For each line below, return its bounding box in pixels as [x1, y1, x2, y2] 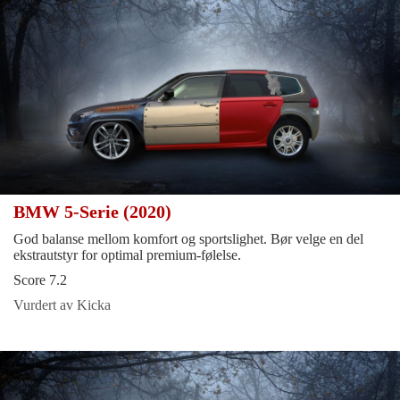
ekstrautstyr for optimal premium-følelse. [13, 247, 241, 263]
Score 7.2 [13, 272, 67, 288]
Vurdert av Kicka [13, 297, 111, 313]
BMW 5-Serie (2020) [13, 202, 176, 222]
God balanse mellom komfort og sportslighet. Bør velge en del [13, 231, 363, 247]
